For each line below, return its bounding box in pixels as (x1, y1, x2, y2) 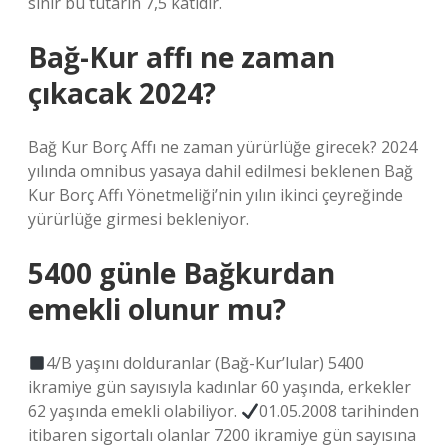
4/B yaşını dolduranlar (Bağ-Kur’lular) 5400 (46, 352, 365, 374)
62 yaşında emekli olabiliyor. (28, 400, 241, 422)
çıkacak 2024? (28, 74, 216, 112)
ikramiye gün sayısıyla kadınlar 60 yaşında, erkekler (28, 376, 411, 398)
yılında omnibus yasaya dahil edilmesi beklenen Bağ (28, 160, 413, 182)
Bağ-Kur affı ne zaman (28, 38, 335, 76)
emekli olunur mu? (28, 290, 286, 328)
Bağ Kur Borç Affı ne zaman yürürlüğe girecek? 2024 (28, 136, 417, 158)
